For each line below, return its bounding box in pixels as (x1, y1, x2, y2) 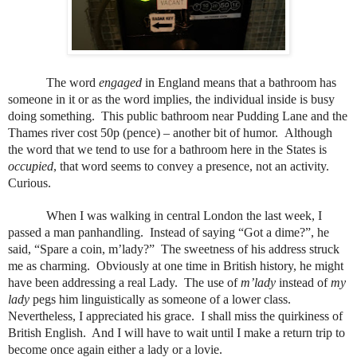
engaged (99, 76, 142, 90)
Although (284, 126, 332, 140)
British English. (8, 326, 86, 340)
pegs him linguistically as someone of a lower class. (29, 292, 291, 307)
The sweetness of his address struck (161, 242, 339, 257)
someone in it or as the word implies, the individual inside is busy (8, 92, 335, 107)
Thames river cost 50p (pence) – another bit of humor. (8, 126, 281, 140)
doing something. (8, 109, 95, 124)
